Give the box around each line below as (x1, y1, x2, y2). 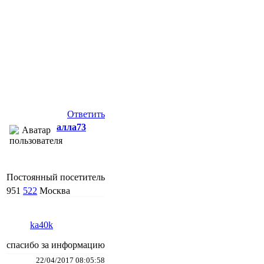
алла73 (57, 121, 86, 132)
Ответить (67, 108, 105, 119)
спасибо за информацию (6, 239, 105, 250)
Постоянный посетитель (6, 171, 105, 182)
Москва (39, 185, 70, 196)
